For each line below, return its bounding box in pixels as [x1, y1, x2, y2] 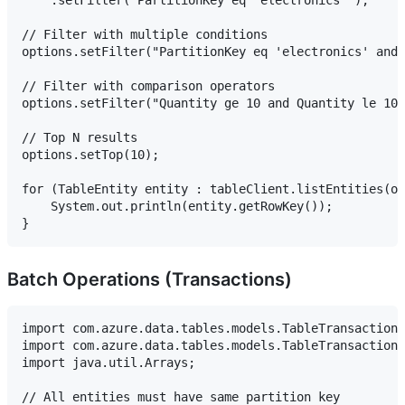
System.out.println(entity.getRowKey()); [22, 198, 333, 213]
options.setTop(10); [22, 146, 159, 162]
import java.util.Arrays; [22, 354, 195, 370]
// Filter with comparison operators [22, 78, 275, 93]
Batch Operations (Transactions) [7, 268, 292, 290]
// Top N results [22, 129, 137, 145]
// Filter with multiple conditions [22, 26, 268, 42]
